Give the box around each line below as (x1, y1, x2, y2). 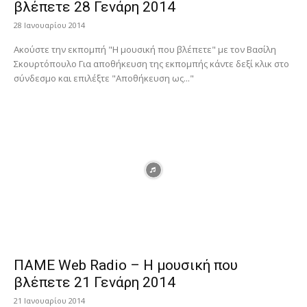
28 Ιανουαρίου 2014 (14, 20, 85, 31)
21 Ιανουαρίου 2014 (14, 295, 85, 306)
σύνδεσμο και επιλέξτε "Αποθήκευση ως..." (14, 72, 194, 85)
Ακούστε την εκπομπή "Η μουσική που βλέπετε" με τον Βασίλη (14, 43, 276, 56)
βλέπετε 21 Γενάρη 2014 (14, 273, 175, 291)
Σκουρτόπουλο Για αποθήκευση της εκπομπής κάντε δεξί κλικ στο (14, 58, 79, 71)
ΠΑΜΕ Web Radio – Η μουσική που (14, 256, 238, 273)
